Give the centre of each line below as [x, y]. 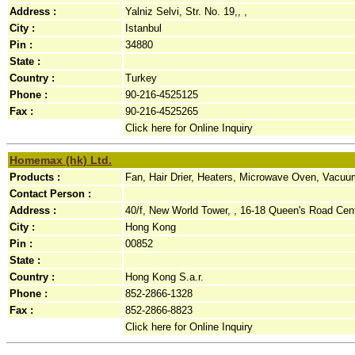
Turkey [141, 78]
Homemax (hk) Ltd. [61, 160]
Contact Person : [50, 194]
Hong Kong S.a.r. [164, 277]
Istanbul [143, 28]
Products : [35, 177]
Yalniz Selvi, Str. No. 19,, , [186, 11]
